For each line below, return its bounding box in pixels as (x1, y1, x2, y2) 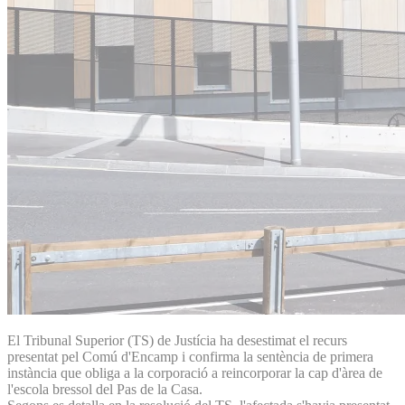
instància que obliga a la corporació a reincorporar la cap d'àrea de (7, 364, 382, 381)
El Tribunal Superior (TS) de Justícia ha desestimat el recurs (7, 332, 347, 348)
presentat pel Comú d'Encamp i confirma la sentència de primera (7, 348, 373, 364)
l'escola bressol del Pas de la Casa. (7, 381, 202, 397)
